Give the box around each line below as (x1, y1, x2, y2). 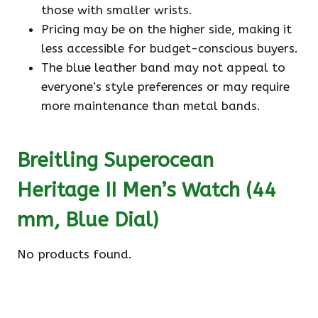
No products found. (17, 247, 132, 262)
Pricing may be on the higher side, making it (41, 22, 292, 37)
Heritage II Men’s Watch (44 (17, 178, 276, 202)
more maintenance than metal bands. (41, 99, 261, 114)
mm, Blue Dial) (17, 208, 158, 232)
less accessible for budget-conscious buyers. (41, 41, 298, 56)
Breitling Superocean (17, 148, 214, 172)
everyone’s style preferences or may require (41, 79, 290, 94)
